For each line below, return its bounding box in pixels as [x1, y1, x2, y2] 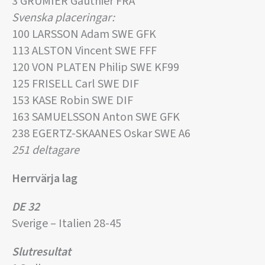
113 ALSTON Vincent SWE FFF [12, 43, 157, 60]
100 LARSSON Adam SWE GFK [12, 26, 156, 43]
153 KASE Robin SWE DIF [12, 92, 133, 109]
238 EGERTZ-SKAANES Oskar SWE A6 [12, 125, 190, 143]
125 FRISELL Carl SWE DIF [12, 76, 139, 93]
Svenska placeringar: [12, 9, 115, 27]
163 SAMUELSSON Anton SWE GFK [12, 109, 180, 126]
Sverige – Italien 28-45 [12, 215, 121, 232]
